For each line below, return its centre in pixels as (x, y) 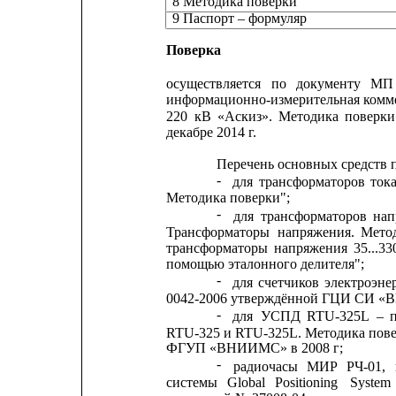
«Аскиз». (245, 116)
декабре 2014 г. (211, 133)
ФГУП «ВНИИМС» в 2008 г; (254, 348)
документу (328, 84)
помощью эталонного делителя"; (265, 264)
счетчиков (289, 282)
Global (246, 383)
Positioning (307, 383)
